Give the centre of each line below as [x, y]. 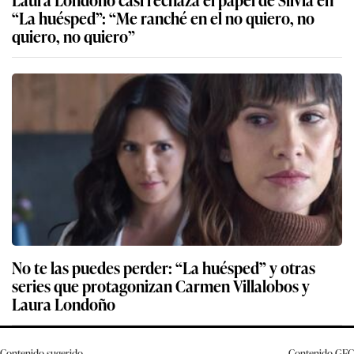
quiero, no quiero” [73, 36]
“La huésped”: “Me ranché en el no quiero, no [163, 18]
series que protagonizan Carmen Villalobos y [161, 286]
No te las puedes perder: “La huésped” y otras [164, 267]
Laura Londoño [64, 304]
